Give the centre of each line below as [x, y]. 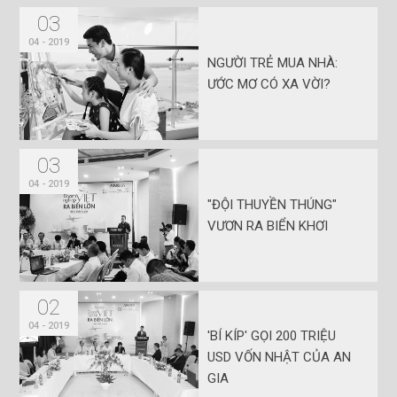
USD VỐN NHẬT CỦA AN [279, 358]
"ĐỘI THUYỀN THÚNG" [272, 205]
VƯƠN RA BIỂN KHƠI [268, 226]
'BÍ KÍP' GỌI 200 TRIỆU [272, 336]
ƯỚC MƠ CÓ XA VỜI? [269, 85]
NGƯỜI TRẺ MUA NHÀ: [272, 63]
